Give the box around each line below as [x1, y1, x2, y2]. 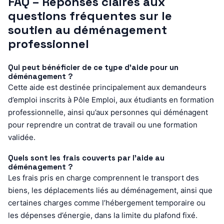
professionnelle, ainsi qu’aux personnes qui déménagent [8, 107, 208, 117]
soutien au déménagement [8, 21, 167, 37]
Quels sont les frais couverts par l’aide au [8, 152, 164, 162]
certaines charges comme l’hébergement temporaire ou [8, 197, 205, 207]
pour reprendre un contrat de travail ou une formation [8, 119, 197, 129]
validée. [8, 132, 35, 142]
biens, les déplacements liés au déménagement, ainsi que [8, 185, 212, 195]
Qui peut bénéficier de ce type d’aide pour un [8, 62, 178, 72]
